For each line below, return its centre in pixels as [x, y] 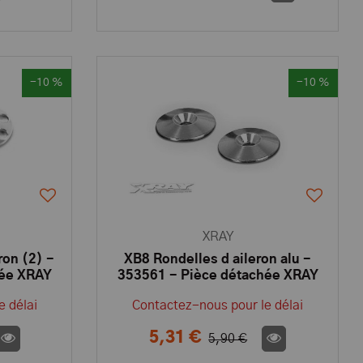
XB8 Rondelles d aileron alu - [218, 259]
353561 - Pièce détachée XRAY [218, 275]
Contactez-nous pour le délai [218, 305]
